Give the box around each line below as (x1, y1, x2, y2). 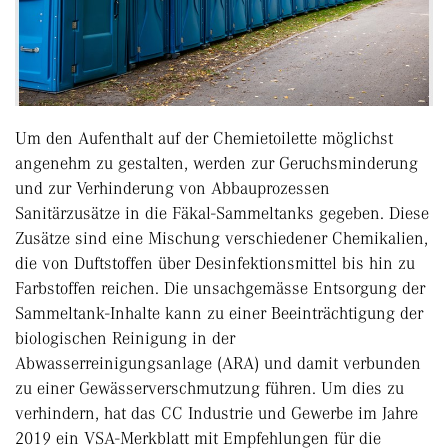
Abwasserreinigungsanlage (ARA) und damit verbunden (15, 353, 421, 374)
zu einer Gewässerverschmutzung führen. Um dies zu (15, 378, 404, 399)
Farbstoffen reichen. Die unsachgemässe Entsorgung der (15, 278, 425, 299)
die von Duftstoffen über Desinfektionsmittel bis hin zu (15, 253, 415, 274)
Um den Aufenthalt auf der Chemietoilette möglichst (15, 128, 393, 149)
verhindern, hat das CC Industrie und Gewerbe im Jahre (15, 403, 418, 424)
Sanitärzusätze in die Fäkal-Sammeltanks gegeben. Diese (15, 203, 429, 224)
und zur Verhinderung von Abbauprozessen (15, 178, 330, 199)
